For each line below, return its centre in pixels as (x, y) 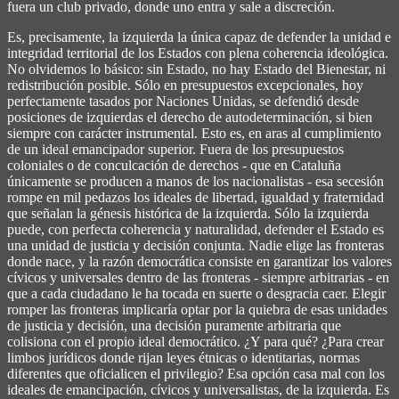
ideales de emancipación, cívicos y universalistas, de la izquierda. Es (198, 389)
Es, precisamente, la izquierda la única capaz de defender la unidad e (199, 37)
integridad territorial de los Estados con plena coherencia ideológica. (198, 53)
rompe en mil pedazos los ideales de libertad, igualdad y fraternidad (195, 197)
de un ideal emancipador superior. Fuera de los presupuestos (175, 149)
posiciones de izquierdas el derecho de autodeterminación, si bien (190, 117)
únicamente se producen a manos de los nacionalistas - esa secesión (195, 181)
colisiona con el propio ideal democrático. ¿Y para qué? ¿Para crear (195, 341)
